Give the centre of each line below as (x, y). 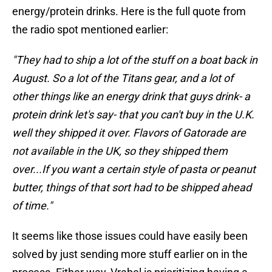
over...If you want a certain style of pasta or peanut (134, 169)
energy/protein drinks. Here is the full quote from (129, 12)
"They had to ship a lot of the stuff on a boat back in (135, 60)
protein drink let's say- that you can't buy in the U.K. (133, 115)
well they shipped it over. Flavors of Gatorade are (129, 133)
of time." (32, 206)
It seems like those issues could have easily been (130, 236)
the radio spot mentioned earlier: (90, 30)
